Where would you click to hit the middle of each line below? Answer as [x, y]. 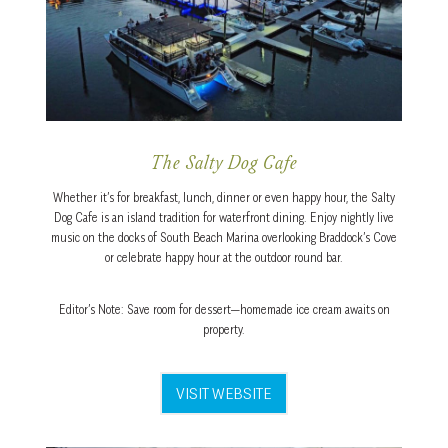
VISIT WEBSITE [224, 392]
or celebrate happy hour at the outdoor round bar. [224, 257]
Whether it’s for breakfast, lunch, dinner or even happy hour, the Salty [224, 197]
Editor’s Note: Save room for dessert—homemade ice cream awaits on [224, 309]
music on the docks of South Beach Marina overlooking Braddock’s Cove [224, 237]
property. [224, 329]
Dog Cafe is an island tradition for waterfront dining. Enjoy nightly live [224, 217]
